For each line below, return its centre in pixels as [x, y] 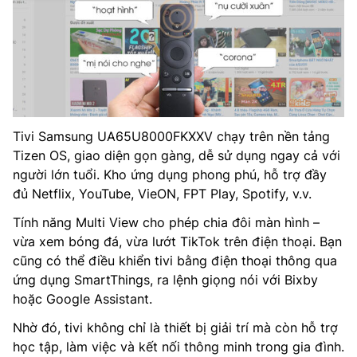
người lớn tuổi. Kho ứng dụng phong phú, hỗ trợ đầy [170, 175]
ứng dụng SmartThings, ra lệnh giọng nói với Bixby [165, 280]
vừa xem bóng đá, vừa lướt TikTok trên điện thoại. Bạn [177, 242]
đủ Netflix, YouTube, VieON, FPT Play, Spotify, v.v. [162, 194]
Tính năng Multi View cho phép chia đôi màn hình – [166, 223]
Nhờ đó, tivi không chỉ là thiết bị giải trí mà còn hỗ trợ [175, 328]
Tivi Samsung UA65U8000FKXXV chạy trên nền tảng [171, 137]
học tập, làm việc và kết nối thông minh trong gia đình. [178, 347]
